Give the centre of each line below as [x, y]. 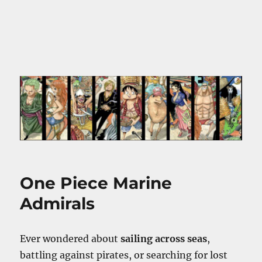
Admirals [58, 204]
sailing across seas [164, 239]
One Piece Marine [96, 183]
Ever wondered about [70, 239]
